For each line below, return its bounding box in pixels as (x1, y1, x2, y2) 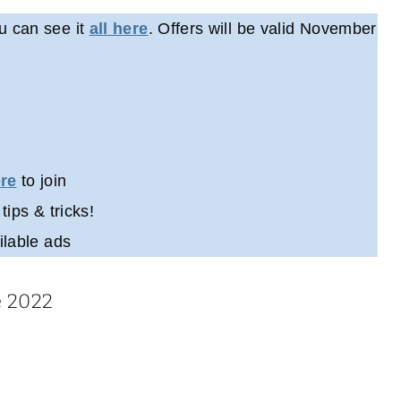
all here (89, 20, 149, 38)
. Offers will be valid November (148, 20, 377, 38)
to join (16, 172, 67, 191)
